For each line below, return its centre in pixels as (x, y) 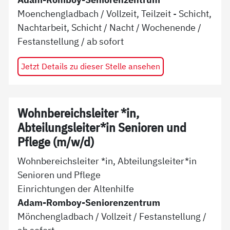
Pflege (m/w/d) (56, 142)
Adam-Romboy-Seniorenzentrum (89, 202)
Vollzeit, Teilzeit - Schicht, (159, 14)
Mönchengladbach (56, 216)
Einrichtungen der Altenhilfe (76, 188)
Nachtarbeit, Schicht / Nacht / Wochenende (107, 27)
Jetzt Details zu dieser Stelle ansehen (90, 66)
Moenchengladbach (58, 14)
